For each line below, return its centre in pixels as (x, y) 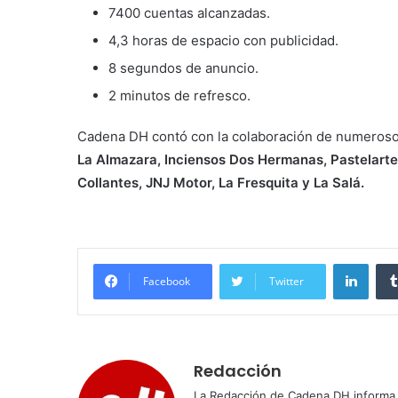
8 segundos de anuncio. (183, 68)
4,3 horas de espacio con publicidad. (223, 40)
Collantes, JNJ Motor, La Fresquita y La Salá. (221, 182)
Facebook (167, 281)
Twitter (287, 281)
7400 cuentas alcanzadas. (189, 12)
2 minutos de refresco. (179, 95)
